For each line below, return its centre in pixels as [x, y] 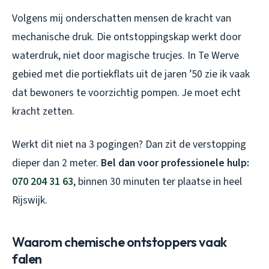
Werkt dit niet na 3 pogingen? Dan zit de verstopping [129, 144]
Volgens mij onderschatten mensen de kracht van [122, 18]
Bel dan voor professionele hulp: [175, 163]
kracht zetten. [43, 111]
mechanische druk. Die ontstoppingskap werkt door [127, 37]
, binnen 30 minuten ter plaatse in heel [158, 181]
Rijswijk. [30, 200]
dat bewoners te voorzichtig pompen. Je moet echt [126, 92]
